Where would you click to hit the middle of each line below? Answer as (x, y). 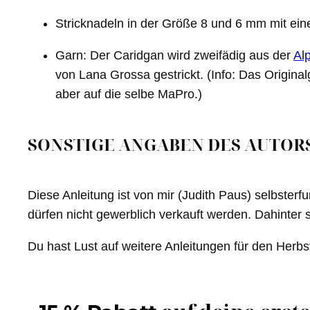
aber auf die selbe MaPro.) (129, 94)
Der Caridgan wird (142, 56)
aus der (268, 56)
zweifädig (220, 56)
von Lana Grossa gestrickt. (131, 75)
